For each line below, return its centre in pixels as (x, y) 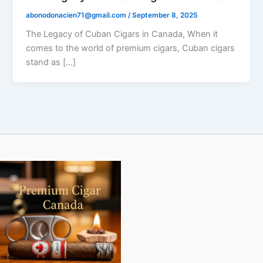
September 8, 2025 (165, 15)
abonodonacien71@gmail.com (77, 15)
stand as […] (51, 63)
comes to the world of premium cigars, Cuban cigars (131, 48)
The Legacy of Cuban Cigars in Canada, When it (122, 34)
